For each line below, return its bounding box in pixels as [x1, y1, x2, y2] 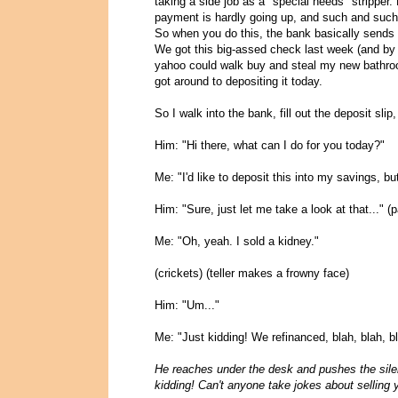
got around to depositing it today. [155, 75, 322, 89]
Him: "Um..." [155, 298, 219, 313]
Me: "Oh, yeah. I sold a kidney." [155, 235, 319, 249]
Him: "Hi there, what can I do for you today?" [155, 139, 385, 153]
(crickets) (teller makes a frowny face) [155, 267, 349, 281]
